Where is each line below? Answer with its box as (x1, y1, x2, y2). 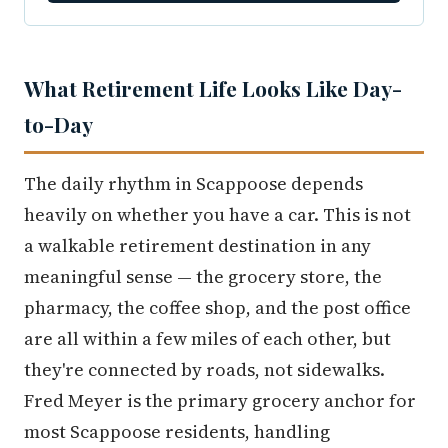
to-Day (24, 110, 93, 139)
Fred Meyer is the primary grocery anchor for (24, 388, 416, 414)
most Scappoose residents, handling (24, 419, 330, 445)
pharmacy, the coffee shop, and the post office (24, 295, 411, 321)
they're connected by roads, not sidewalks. (24, 357, 385, 383)
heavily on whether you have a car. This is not (24, 202, 411, 228)
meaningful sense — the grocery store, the (24, 264, 382, 290)
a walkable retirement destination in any (24, 233, 371, 259)
